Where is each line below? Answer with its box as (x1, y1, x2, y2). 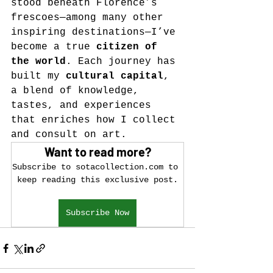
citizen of (96, 41, 163, 52)
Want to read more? (44, 144, 151, 159)
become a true (11, 41, 96, 52)
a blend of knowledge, (11, 85, 145, 96)
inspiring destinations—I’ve (11, 27, 182, 38)
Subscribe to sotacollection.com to (12, 162, 183, 172)
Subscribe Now (66, 208, 129, 218)
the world (11, 56, 66, 67)
